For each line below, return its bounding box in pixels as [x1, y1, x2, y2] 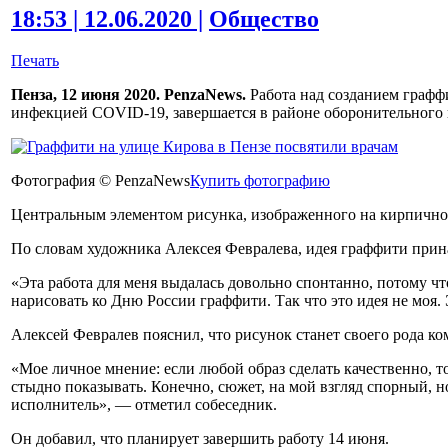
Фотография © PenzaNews [11, 172, 190, 190]
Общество [209, 5, 319, 32]
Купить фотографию [190, 172, 330, 190]
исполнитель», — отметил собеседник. [11, 396, 277, 414]
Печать [11, 52, 59, 70]
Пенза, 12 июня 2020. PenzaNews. [11, 86, 246, 104]
